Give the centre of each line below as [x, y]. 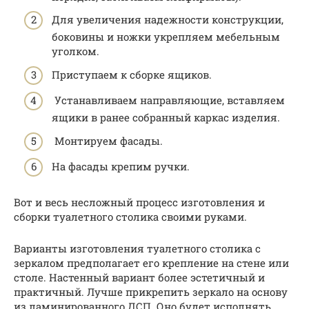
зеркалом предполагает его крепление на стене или [151, 263]
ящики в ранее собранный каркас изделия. [166, 118]
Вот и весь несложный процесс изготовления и [139, 202]
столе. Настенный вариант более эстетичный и [139, 278]
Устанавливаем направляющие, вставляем [168, 100]
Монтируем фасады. [107, 140]
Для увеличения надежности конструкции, [168, 20]
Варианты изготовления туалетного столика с [137, 249]
